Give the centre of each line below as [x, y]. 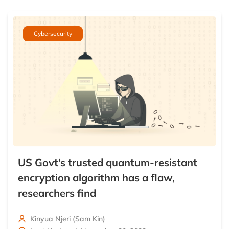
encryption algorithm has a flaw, [96, 178]
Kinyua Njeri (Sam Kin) [68, 219]
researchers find [57, 193]
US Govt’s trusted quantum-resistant [108, 163]
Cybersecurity [53, 33]
